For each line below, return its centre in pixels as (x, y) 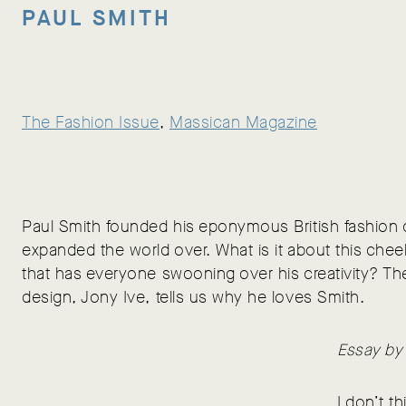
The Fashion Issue (91, 122)
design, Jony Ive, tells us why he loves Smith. (193, 297)
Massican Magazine (244, 122)
